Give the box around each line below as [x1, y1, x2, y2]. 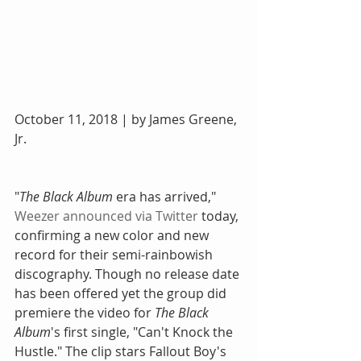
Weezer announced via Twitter [15, 206, 198, 225]
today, [198, 206, 242, 225]
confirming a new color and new [15, 226, 212, 244]
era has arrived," [113, 187, 219, 205]
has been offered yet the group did [15, 284, 230, 302]
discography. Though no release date [15, 264, 243, 283]
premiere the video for [15, 303, 155, 322]
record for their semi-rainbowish [15, 245, 216, 263]
